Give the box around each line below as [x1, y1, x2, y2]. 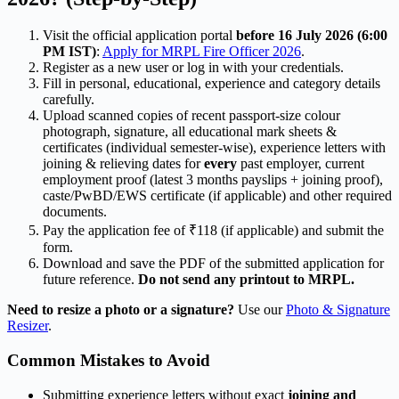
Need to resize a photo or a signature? [7, 302, 234, 318]
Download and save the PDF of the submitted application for [43, 256, 384, 272]
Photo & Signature [286, 302, 390, 318]
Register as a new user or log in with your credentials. [43, 60, 344, 76]
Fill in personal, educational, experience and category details [43, 76, 380, 92]
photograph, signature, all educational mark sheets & [43, 124, 337, 140]
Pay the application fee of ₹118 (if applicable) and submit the [43, 223, 384, 239]
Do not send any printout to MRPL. [138, 272, 354, 288]
